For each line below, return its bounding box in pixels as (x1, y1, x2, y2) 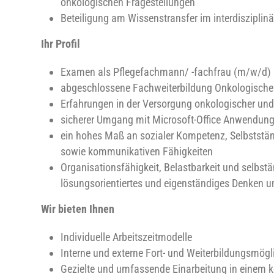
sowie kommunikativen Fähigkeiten (61, 145, 213, 158)
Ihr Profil (41, 37, 80, 50)
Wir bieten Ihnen (41, 202, 114, 215)
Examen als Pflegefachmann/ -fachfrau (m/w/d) (61, 65, 271, 78)
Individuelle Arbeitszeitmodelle (61, 231, 192, 243)
